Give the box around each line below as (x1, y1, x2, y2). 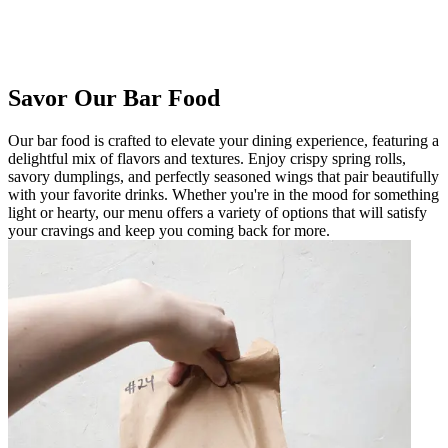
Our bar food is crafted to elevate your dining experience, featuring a (8, 131, 439, 149)
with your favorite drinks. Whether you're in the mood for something (8, 185, 439, 203)
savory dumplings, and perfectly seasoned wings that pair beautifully (8, 167, 439, 185)
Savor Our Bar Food (8, 84, 220, 111)
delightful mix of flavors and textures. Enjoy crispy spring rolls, (8, 149, 406, 167)
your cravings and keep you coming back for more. (8, 221, 330, 239)
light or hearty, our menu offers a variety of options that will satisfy (8, 203, 427, 221)
